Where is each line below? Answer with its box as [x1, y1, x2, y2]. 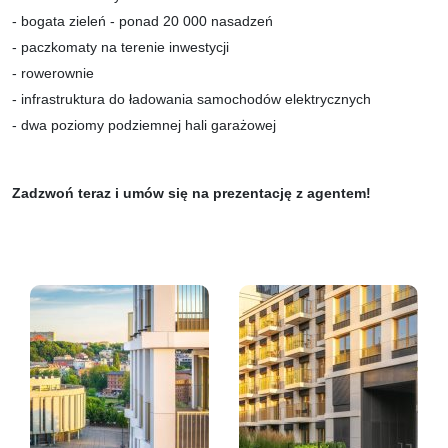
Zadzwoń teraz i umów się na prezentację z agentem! [12, 184, 371, 201]
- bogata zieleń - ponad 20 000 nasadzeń [12, 12, 273, 29]
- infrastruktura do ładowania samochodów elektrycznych [12, 90, 371, 107]
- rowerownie [12, 64, 94, 81]
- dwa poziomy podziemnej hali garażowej [12, 116, 276, 133]
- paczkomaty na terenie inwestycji [12, 38, 229, 55]
